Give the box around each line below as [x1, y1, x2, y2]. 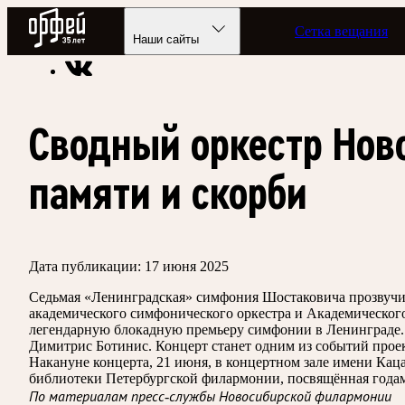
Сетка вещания [295, 23, 389, 39]
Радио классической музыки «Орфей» [29, 30, 263, 45]
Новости [272, 30, 325, 45]
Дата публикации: [29, 258, 141, 274]
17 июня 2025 [145, 258, 229, 274]
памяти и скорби [29, 168, 307, 218]
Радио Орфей [28, 6, 110, 23]
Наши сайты [133, 33, 200, 46]
